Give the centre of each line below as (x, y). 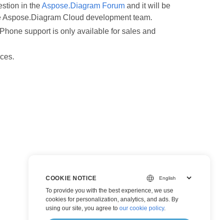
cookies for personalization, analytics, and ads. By (112, 199)
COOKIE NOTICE (71, 178)
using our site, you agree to (82, 208)
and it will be (147, 6)
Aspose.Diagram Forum (83, 6)
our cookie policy (142, 208)
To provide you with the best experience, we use (110, 191)
